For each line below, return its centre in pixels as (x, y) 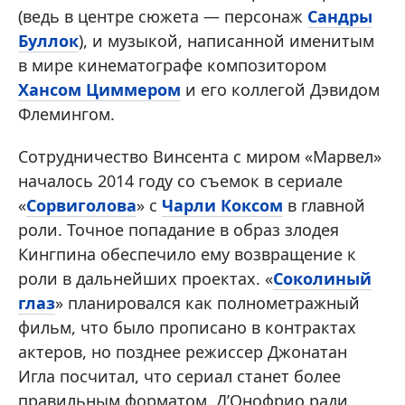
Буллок (48, 41)
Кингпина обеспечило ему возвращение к (187, 254)
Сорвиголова (81, 206)
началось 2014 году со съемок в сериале (180, 181)
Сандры (340, 17)
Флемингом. (66, 114)
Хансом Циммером (99, 90)
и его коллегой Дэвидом (280, 90)
